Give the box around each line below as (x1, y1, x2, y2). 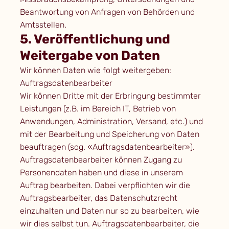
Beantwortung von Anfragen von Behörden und (19, 7, 195, 17)
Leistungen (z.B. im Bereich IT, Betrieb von (19, 104, 176, 114)
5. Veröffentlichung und (19, 32, 170, 47)
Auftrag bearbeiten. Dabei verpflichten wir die (19, 180, 190, 191)
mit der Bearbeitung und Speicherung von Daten (19, 129, 199, 140)
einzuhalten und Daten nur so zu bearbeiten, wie (19, 206, 199, 216)
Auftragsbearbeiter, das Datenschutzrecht (19, 193, 177, 203)
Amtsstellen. (19, 20, 66, 30)
